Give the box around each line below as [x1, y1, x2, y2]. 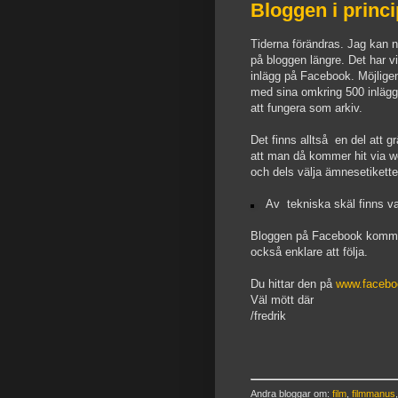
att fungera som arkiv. [251, 101, 366, 115]
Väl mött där [251, 293, 314, 307]
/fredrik [251, 309, 286, 323]
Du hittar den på [251, 277, 336, 291]
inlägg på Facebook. [251, 69, 354, 84]
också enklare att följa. [251, 245, 368, 259]
